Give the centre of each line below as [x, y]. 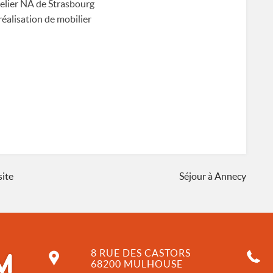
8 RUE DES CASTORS [140, 253]
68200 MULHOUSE [136, 264]
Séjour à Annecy [213, 176]
